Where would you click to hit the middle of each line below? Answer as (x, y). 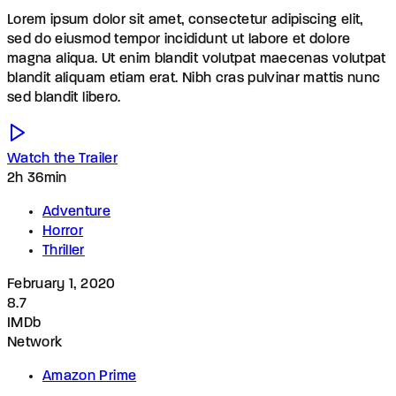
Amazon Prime (90, 377)
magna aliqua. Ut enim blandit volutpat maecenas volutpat (197, 60)
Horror (63, 232)
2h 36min (37, 179)
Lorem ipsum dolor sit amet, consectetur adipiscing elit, (185, 21)
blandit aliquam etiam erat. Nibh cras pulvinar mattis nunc (194, 79)
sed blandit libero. (64, 99)
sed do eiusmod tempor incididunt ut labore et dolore (179, 40)
